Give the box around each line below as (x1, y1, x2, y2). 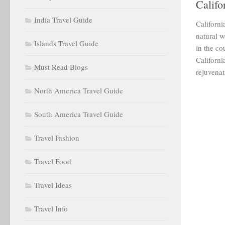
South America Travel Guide (34, 109, 123, 119)
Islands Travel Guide (34, 38, 98, 48)
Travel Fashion (34, 133, 79, 143)
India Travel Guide (34, 15, 92, 25)
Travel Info (34, 203, 68, 213)
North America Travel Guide (34, 85, 123, 95)
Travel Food (34, 156, 71, 166)
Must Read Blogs (34, 62, 88, 72)
